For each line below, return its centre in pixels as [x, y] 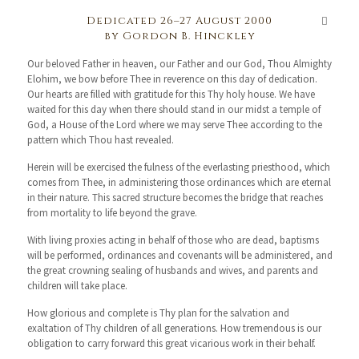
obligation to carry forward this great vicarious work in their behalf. [171, 343]
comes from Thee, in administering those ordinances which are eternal [179, 182]
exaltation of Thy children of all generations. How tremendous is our [174, 328]
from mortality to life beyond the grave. [112, 213]
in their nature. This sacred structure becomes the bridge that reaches [175, 198]
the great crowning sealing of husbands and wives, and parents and [172, 270]
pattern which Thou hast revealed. [100, 140]
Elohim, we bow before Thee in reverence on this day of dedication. [172, 79]
